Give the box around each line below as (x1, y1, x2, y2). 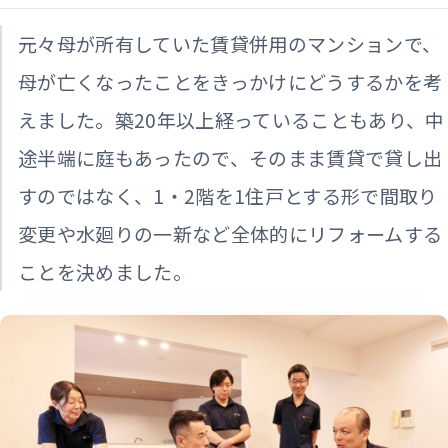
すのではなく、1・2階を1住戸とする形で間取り (18, 182, 438, 210)
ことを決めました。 (18, 258, 193, 286)
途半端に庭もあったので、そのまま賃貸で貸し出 (18, 144, 443, 172)
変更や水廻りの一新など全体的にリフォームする (18, 220, 443, 248)
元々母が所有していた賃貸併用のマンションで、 (18, 30, 442, 58)
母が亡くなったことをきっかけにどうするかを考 (18, 68, 443, 96)
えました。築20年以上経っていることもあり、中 (18, 106, 445, 134)
